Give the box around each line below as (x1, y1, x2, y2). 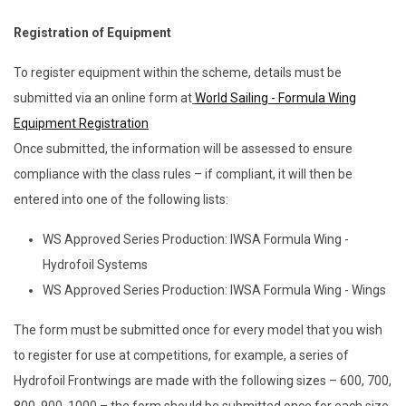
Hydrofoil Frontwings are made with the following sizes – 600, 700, (14, 372, 391, 388)
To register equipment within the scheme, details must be (14, 64, 342, 80)
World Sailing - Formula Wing (195, 90, 356, 105)
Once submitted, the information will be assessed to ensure (14, 140, 353, 156)
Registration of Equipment (14, 24, 171, 40)
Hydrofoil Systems (43, 256, 148, 272)
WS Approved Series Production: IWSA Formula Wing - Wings (43, 282, 386, 297)
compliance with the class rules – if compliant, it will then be (14, 166, 353, 181)
